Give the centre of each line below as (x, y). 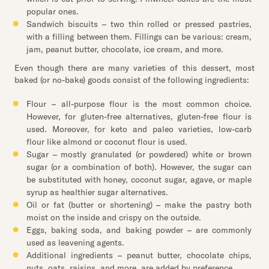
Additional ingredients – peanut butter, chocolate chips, (139, 255)
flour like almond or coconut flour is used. (107, 142)
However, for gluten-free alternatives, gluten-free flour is (139, 116)
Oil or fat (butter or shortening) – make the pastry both (139, 205)
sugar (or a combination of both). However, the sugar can (139, 167)
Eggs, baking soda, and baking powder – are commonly (139, 230)
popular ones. (53, 11)
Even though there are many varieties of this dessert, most (134, 68)
